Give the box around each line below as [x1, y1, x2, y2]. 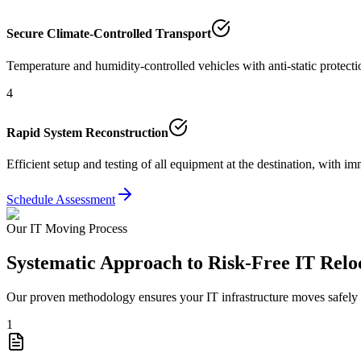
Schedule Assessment [6, 193, 115, 207]
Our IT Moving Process [6, 222, 127, 236]
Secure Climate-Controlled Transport [6, 27, 211, 41]
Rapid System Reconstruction [6, 125, 168, 139]
